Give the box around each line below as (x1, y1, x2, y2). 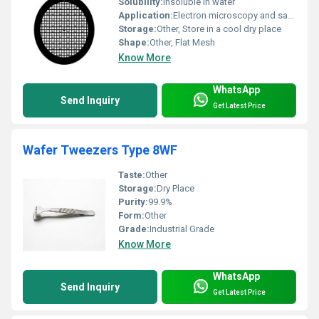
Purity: (118, 196, 148, 207)
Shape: (118, 36, 150, 48)
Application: (118, 9, 173, 21)
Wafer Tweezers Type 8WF (23, 142, 177, 157)
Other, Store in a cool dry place (157, 23, 281, 34)
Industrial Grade (150, 223, 214, 234)
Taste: (118, 169, 145, 180)
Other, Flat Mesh (150, 36, 215, 48)
